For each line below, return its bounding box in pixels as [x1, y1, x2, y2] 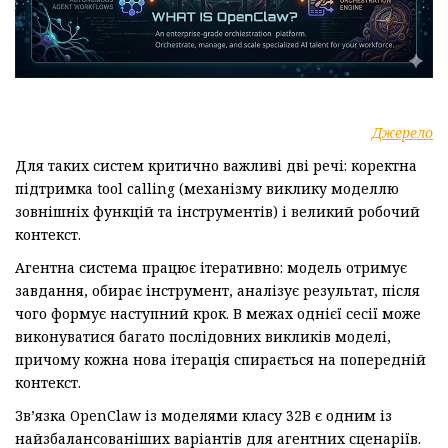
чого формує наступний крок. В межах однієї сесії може [15, 303, 421, 323]
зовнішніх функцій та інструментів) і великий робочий [15, 201, 420, 221]
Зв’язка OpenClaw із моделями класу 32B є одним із [15, 405, 392, 425]
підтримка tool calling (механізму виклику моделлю [15, 178, 399, 198]
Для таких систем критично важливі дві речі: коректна [15, 155, 417, 175]
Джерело [372, 122, 433, 142]
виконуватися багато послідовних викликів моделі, [15, 326, 391, 346]
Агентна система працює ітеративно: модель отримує [15, 257, 407, 277]
